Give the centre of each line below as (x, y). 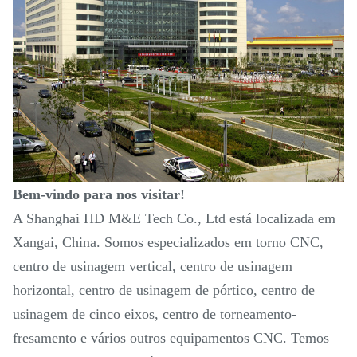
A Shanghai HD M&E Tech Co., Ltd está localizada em (174, 219)
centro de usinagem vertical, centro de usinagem (153, 267)
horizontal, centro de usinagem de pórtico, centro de (164, 290)
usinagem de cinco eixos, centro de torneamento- (155, 314)
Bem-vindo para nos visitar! (99, 195)
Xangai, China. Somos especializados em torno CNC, (168, 243)
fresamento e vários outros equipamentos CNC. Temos (171, 338)
